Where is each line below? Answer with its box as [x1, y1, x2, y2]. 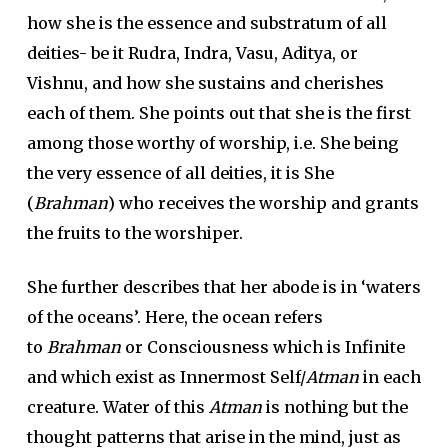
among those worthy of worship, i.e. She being [26, 133, 399, 153]
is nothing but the [261, 397, 408, 417]
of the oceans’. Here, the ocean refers [26, 307, 323, 327]
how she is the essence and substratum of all [26, 13, 387, 33]
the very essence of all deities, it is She [26, 163, 334, 183]
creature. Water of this [26, 397, 209, 417]
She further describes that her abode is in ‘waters [26, 277, 421, 297]
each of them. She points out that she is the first [26, 103, 411, 123]
